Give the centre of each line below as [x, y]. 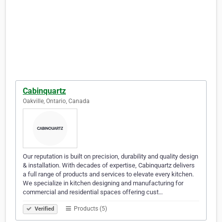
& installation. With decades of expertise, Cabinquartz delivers [109, 166]
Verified [44, 209]
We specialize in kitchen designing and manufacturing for [103, 183]
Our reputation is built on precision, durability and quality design [111, 157]
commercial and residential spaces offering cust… [93, 192]
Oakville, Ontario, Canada [56, 101]
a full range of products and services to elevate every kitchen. [108, 174]
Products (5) [90, 209]
